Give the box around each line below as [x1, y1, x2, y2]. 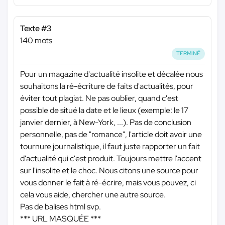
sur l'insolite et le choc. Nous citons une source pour [20, 165, 198, 176]
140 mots [20, 35, 52, 46]
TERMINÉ [176, 50, 201, 57]
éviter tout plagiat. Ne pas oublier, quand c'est [20, 92, 178, 103]
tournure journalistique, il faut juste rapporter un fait [20, 141, 200, 152]
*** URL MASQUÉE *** [20, 213, 101, 224]
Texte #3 [20, 23, 52, 34]
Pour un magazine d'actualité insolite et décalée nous [20, 68, 203, 79]
